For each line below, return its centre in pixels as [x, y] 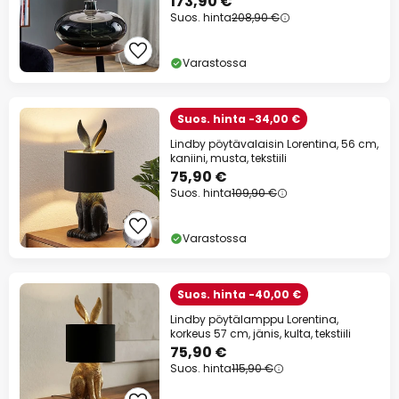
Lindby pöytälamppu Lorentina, [254, 320]
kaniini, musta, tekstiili [228, 159]
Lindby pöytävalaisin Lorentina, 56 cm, [274, 144]
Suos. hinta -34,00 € [239, 119]
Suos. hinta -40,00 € [239, 295]
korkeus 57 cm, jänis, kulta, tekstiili [261, 334]
